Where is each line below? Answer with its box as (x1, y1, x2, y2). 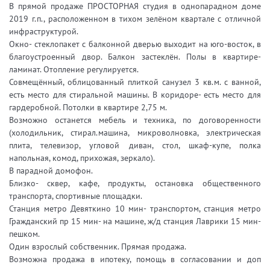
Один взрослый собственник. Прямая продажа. (9, 240, 186, 252)
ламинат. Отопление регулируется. (9, 63, 139, 75)
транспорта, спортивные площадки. (9, 190, 142, 201)
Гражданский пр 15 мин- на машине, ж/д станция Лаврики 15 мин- (9, 215, 261, 227)
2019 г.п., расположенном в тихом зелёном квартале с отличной (9, 13, 261, 24)
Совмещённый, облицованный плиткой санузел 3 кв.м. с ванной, (9, 76, 261, 87)
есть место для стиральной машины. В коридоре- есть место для (9, 89, 261, 100)
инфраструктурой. (9, 25, 78, 37)
